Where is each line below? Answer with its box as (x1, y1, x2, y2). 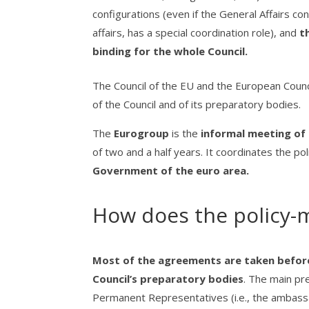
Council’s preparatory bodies (92, 272, 244, 286)
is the (172, 126, 201, 141)
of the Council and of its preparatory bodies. (92, 97, 304, 112)
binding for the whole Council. (92, 43, 248, 58)
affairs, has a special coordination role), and (92, 25, 297, 39)
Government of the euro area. (92, 163, 250, 178)
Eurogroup (114, 126, 172, 141)
